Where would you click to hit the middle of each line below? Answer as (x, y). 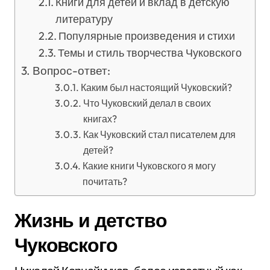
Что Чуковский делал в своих (147, 103)
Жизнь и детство (91, 220)
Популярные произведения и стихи (147, 36)
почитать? (105, 181)
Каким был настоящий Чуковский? (156, 87)
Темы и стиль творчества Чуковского (150, 53)
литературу (84, 19)
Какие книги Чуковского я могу (149, 166)
